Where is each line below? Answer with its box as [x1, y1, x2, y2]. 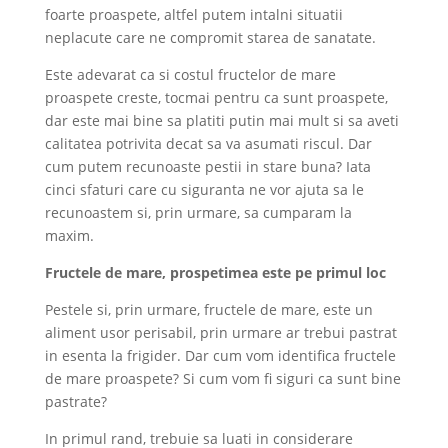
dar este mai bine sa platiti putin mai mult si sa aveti [44, 110, 399, 130]
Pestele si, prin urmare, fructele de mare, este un [44, 299, 373, 319]
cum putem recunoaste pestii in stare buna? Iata [44, 156, 371, 176]
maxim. [44, 225, 94, 245]
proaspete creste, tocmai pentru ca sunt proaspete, [44, 87, 388, 107]
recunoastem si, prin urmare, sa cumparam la [44, 202, 352, 222]
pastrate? [44, 391, 107, 411]
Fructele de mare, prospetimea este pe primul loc [44, 262, 386, 282]
